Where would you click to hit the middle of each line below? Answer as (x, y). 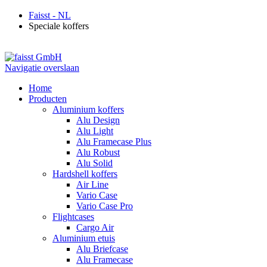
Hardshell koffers (85, 173)
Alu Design (98, 120)
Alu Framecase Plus (114, 141)
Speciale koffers (59, 26)
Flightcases (73, 216)
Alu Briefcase (102, 249)
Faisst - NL (50, 15)
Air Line (92, 184)
